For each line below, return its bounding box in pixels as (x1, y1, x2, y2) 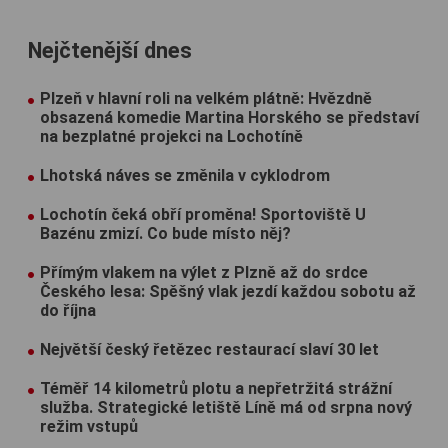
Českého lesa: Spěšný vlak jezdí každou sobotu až (40, 281, 416, 301)
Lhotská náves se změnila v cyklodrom (40, 165, 330, 185)
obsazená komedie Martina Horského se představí (40, 107, 419, 127)
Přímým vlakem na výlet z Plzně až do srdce (40, 262, 368, 282)
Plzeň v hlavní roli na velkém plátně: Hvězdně (40, 88, 372, 108)
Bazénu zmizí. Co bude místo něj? (40, 223, 291, 243)
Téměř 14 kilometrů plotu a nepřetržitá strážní (40, 378, 392, 398)
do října (40, 300, 96, 320)
